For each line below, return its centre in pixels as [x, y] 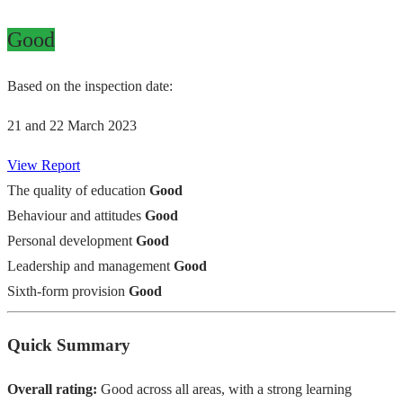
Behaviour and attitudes [74, 216]
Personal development [70, 241]
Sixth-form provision [66, 291]
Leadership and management [89, 266]
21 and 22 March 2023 [72, 126]
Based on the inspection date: [90, 86]
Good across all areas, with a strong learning [224, 389]
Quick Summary [69, 345]
